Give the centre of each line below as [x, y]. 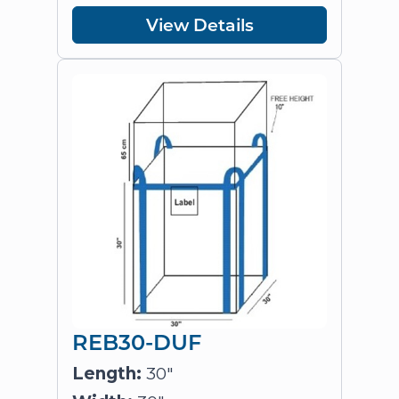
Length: [107, 374]
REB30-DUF [137, 341]
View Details [199, 24]
